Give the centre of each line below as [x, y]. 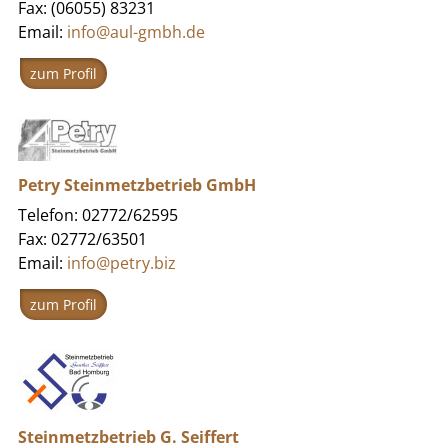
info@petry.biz [121, 262]
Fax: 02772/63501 [82, 238]
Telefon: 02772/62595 [97, 214]
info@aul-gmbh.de [135, 31]
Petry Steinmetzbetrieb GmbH [136, 184]
